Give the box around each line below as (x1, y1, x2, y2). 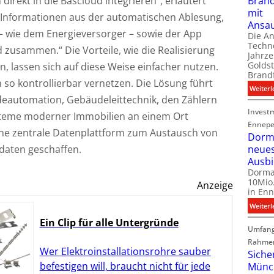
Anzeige (196, 179, 233, 193)
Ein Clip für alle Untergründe (39, 216, 179, 230)
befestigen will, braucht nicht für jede (39, 259, 210, 273)
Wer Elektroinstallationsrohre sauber (39, 244, 211, 258)
